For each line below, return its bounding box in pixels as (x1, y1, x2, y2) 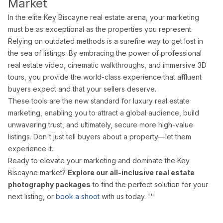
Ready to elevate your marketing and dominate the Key (8, 156, 190, 165)
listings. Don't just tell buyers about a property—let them (8, 132, 191, 141)
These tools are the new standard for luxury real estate (8, 97, 190, 106)
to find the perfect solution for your (91, 180, 208, 189)
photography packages (8, 180, 91, 189)
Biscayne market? (8, 168, 68, 177)
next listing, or (8, 192, 56, 201)
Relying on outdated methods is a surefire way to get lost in (8, 37, 203, 46)
